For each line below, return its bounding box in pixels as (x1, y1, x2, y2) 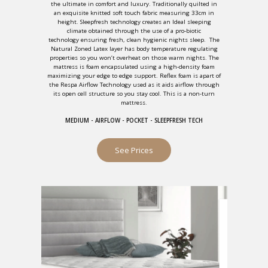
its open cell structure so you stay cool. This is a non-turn (53, 90, 215, 98)
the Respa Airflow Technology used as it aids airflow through (48, 81, 220, 89)
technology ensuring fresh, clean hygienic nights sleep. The (48, 36, 220, 44)
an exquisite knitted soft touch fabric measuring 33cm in (54, 9, 214, 17)
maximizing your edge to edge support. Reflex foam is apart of (47, 72, 221, 80)
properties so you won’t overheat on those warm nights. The (49, 54, 219, 62)
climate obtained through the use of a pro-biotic (67, 27, 201, 35)
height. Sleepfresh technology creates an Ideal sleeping (57, 18, 211, 26)
